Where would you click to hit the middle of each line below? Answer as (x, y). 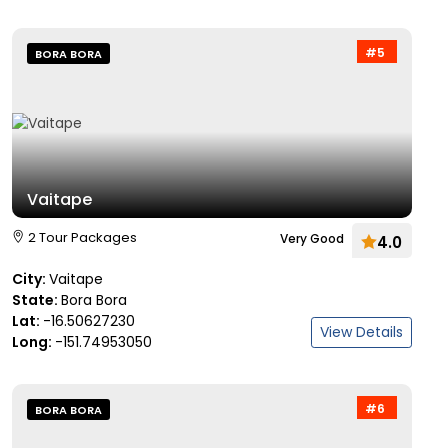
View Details (361, 332)
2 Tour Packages (82, 237)
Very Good (312, 238)
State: (36, 300)
